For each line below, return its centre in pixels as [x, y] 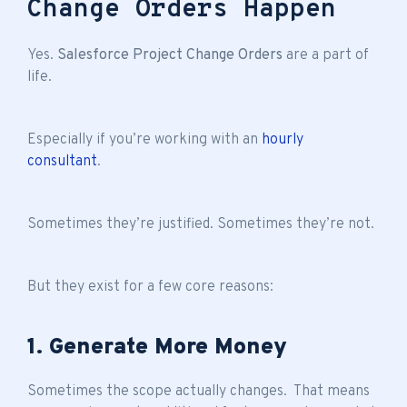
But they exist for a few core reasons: [150, 287]
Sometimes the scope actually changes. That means [199, 391]
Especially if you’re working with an [144, 139]
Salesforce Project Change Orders [170, 55]
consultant [62, 161]
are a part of [326, 55]
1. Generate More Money [157, 347]
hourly [283, 139]
